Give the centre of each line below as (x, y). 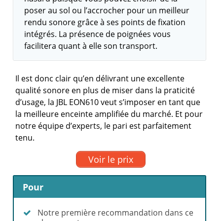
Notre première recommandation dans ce (116, 212)
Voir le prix (110, 159)
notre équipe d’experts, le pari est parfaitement (104, 126)
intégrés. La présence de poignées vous (98, 34)
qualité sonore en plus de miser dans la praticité (105, 90)
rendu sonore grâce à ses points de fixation (105, 22)
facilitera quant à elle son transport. (91, 46)
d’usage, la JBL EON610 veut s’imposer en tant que (108, 102)
